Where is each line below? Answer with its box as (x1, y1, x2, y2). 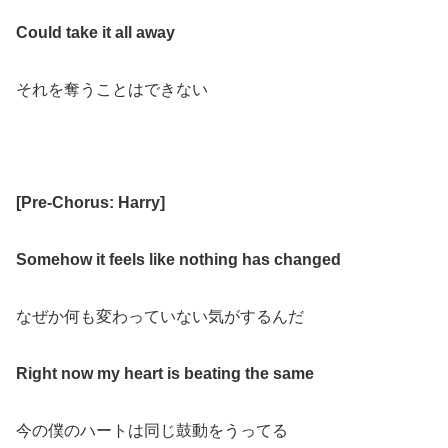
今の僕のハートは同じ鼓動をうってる (16, 421, 288, 439)
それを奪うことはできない (16, 80, 208, 98)
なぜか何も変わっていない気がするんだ (16, 308, 304, 326)
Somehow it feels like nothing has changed (16, 251, 341, 269)
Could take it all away (16, 24, 175, 42)
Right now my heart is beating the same (16, 364, 314, 382)
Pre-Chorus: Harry (21, 194, 160, 212)
